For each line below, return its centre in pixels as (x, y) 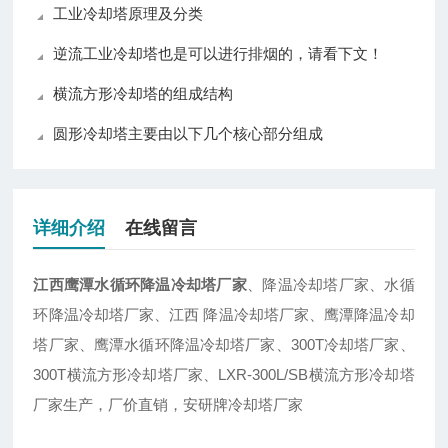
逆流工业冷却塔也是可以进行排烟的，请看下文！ (218, 54)
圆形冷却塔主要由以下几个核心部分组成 (188, 134)
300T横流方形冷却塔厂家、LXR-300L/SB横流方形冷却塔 (224, 375)
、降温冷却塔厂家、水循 (331, 285)
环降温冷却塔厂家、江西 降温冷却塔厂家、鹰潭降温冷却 (224, 315)
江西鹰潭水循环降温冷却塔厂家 (140, 285)
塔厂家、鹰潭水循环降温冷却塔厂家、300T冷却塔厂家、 (224, 345)
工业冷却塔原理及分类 (128, 14)
